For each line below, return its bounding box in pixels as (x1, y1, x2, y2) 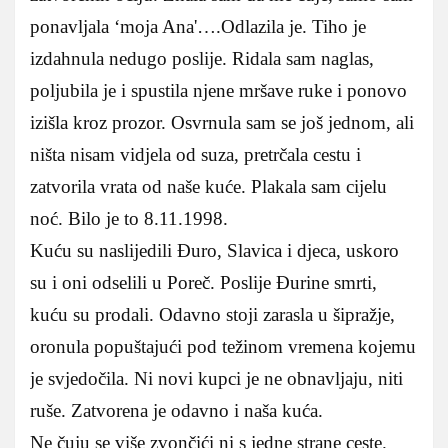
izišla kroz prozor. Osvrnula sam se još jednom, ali (30, 111, 414, 133)
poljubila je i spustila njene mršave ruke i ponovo (30, 79, 407, 101)
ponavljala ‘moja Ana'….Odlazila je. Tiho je (30, 15, 366, 37)
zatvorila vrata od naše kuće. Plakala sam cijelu (30, 175, 387, 197)
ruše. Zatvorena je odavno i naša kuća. (30, 399, 323, 421)
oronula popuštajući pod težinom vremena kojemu (30, 335, 416, 357)
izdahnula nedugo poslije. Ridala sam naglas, (30, 47, 374, 69)
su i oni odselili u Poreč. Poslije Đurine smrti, (30, 271, 377, 293)
